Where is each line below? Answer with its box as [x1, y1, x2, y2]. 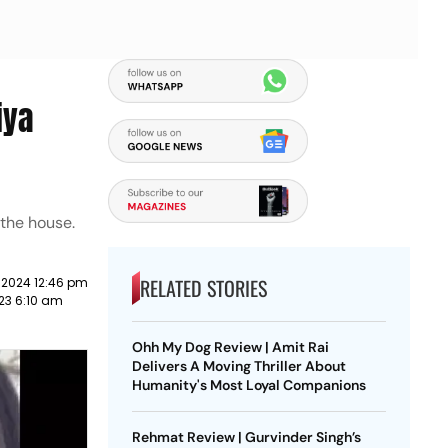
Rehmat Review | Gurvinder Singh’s [131, 428, 361, 446]
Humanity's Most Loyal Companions [131, 376, 366, 394]
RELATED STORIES [139, 273, 267, 303]
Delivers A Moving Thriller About [131, 357, 346, 375]
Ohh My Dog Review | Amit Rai [131, 338, 329, 356]
